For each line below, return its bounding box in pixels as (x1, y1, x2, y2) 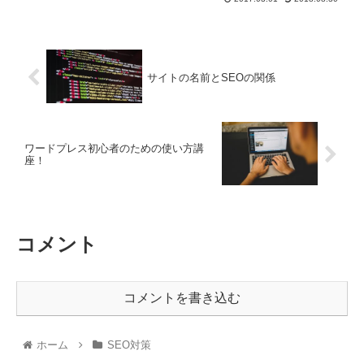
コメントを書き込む (123, 291, 240, 305)
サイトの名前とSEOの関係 (147, 71, 276, 84)
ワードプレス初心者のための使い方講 (24, 142, 204, 155)
